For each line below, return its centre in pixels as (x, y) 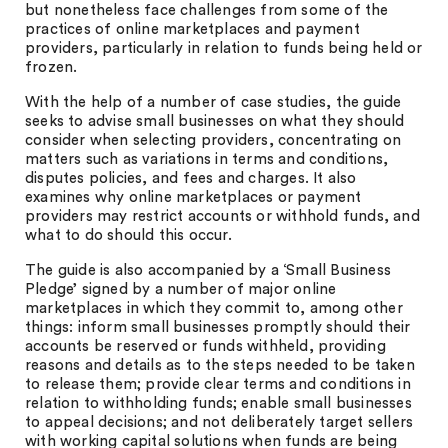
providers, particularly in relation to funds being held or (224, 48)
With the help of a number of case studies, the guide (213, 102)
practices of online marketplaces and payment (192, 29)
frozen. (51, 67)
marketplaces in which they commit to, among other (214, 308)
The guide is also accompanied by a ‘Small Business (208, 270)
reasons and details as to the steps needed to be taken (220, 365)
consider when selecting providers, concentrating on (213, 140)
